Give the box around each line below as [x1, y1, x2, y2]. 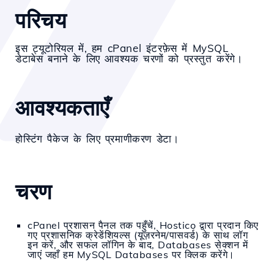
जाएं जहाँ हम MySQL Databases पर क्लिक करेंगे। [28, 248, 235, 261]
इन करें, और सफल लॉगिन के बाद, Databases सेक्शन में [28, 239, 248, 251]
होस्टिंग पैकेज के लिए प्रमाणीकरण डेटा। [15, 132, 179, 145]
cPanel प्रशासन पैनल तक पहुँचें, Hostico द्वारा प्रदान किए [28, 219, 259, 231]
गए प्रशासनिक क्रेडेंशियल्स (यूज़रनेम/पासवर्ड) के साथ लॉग [28, 229, 248, 241]
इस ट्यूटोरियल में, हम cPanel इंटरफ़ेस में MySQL [15, 42, 229, 54]
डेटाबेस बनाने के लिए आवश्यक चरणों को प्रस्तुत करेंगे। [15, 52, 243, 65]
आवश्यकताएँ [15, 94, 109, 121]
